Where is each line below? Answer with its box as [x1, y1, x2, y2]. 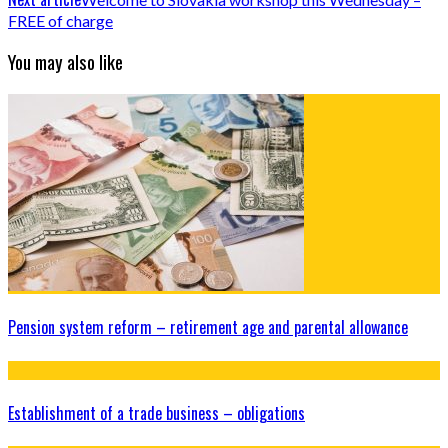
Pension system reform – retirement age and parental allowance [8, 315, 408, 340]
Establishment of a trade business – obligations [8, 400, 305, 425]
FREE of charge [8, 10, 113, 30]
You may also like [8, 48, 123, 76]
